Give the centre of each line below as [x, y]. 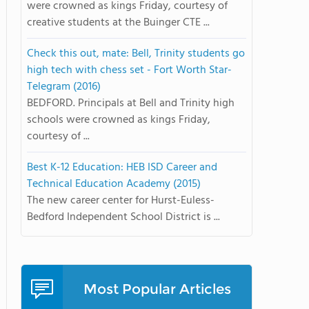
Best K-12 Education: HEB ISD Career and [122, 168]
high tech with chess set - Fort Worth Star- [129, 70]
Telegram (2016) [64, 87]
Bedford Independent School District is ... [123, 217]
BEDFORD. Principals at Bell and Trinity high [131, 103]
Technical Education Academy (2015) [114, 184]
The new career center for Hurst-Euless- [121, 201]
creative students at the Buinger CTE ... [118, 23]
